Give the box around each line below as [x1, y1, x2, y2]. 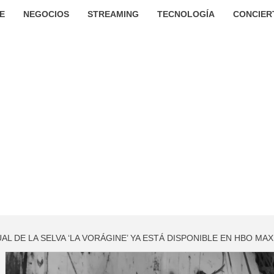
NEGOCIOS [23, 9, 69, 19]
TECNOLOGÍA [157, 9, 215, 19]
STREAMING [87, 9, 139, 19]
